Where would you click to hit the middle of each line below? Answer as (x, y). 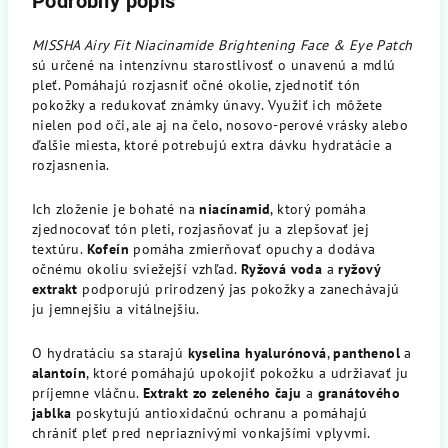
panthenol (367, 353)
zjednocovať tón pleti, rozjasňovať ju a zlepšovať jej (201, 229)
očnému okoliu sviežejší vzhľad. (136, 269)
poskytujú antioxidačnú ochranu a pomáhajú (219, 413)
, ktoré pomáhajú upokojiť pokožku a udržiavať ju (247, 373)
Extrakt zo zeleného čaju (222, 393)
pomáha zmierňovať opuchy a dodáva (252, 249)
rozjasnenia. (71, 165)
